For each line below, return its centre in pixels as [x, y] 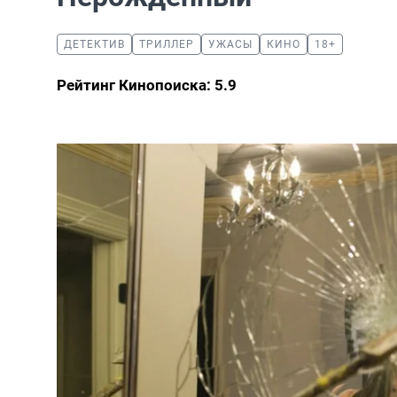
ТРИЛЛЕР [167, 44]
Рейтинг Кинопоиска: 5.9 [147, 85]
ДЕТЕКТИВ [94, 44]
